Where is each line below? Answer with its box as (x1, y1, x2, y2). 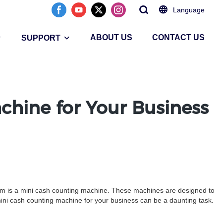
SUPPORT (21, 34, 60, 42)
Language (173, 6, 205, 14)
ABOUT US (90, 33, 132, 42)
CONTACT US (152, 33, 205, 42)
